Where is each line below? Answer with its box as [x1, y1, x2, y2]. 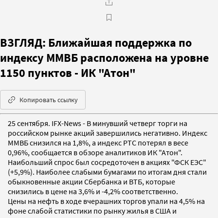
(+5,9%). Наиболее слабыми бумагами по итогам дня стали [8, 166, 207, 177]
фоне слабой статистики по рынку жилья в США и [8, 205, 177, 216]
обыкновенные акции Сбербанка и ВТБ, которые [8, 176, 175, 186]
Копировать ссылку [19, 95, 78, 104]
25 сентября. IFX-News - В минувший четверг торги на [8, 118, 187, 128]
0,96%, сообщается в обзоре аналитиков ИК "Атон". [8, 147, 182, 157]
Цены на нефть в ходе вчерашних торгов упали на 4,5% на [8, 196, 205, 206]
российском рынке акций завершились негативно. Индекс [8, 127, 207, 138]
